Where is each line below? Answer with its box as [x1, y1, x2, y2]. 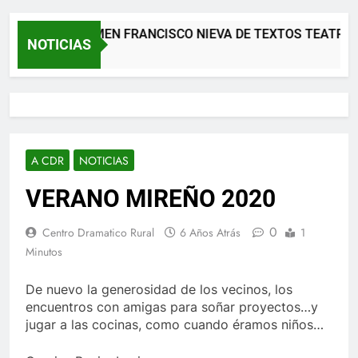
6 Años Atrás [180, 224, 241, 241]
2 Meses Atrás [12, 46, 71, 61]
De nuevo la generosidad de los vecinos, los [26, 280, 292, 297]
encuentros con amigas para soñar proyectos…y [26, 298, 318, 315]
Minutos [26, 243, 62, 260]
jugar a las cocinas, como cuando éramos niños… [26, 316, 324, 332]
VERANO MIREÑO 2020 [26, 184, 276, 213]
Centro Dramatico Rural [42, 224, 154, 241]
